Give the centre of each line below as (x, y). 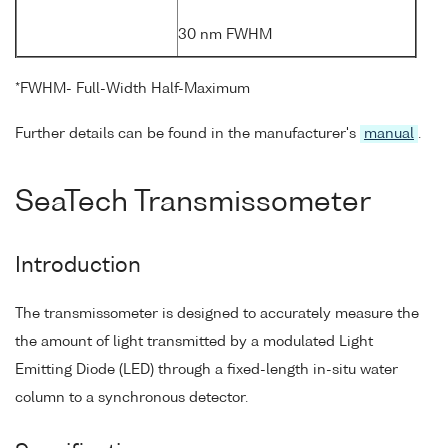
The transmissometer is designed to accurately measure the (217, 314)
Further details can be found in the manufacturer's (187, 133)
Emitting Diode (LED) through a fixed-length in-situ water (206, 370)
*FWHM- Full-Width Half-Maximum (132, 88)
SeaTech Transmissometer (193, 203)
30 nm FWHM (225, 34)
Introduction (78, 267)
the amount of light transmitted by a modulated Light (194, 342)
